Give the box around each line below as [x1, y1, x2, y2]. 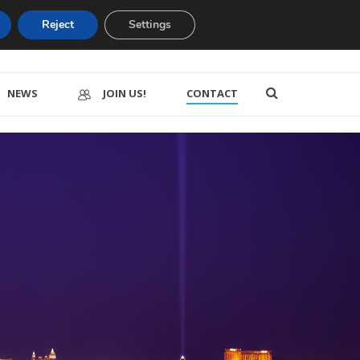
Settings [128, 17, 171, 32]
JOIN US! [103, 86, 146, 100]
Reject [41, 17, 74, 32]
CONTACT [186, 86, 238, 100]
